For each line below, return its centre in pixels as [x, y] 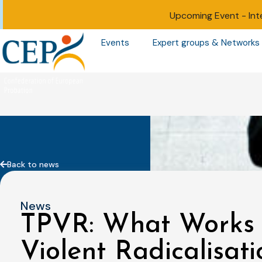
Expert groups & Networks [206, 43]
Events [115, 43]
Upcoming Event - [209, 15]
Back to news [33, 164]
